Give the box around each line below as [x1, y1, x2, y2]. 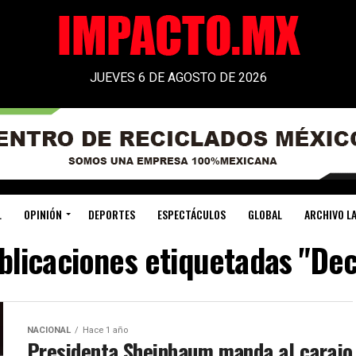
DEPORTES [87, 206, 135, 222]
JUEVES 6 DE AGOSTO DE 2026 [89, 70, 267, 85]
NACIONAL [27, 325, 71, 335]
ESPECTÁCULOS [157, 206, 226, 222]
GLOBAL [247, 206, 282, 222]
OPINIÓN [23, 206, 62, 222]
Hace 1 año [83, 325, 128, 335]
